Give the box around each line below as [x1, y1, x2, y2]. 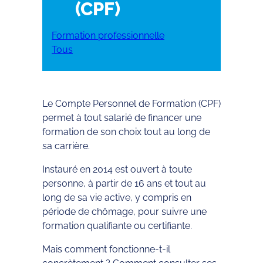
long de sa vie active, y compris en [42, 192, 191, 204]
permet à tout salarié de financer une [42, 112, 201, 124]
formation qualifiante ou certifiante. [42, 220, 192, 232]
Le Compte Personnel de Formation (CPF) [42, 98, 221, 110]
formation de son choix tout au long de [42, 126, 210, 138]
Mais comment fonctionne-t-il [42, 244, 170, 255]
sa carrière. [42, 140, 90, 152]
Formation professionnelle [52, 30, 164, 42]
